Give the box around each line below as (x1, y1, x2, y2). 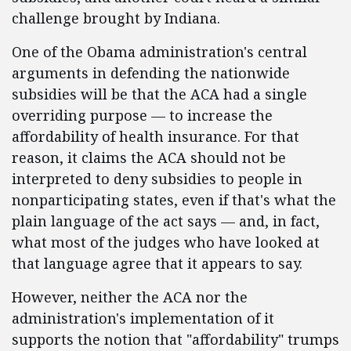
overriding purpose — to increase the (12, 106, 273, 125)
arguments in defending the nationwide (12, 63, 290, 82)
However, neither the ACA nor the (12, 288, 248, 306)
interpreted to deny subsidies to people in (12, 169, 302, 188)
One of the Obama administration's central (12, 42, 307, 61)
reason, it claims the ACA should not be (12, 148, 286, 167)
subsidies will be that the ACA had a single (12, 85, 307, 103)
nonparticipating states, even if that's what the (12, 190, 336, 209)
